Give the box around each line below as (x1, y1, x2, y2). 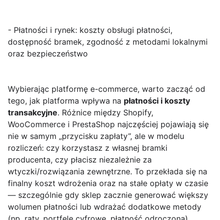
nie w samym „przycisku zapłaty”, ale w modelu (8, 131, 184, 141)
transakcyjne (8, 108, 57, 118)
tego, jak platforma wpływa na (8, 96, 124, 106)
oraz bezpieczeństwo (8, 49, 88, 59)
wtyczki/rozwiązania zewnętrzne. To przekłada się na (8, 166, 207, 177)
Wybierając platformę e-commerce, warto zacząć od (8, 84, 205, 94)
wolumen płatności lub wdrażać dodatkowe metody (8, 202, 201, 212)
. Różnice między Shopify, (57, 108, 153, 118)
